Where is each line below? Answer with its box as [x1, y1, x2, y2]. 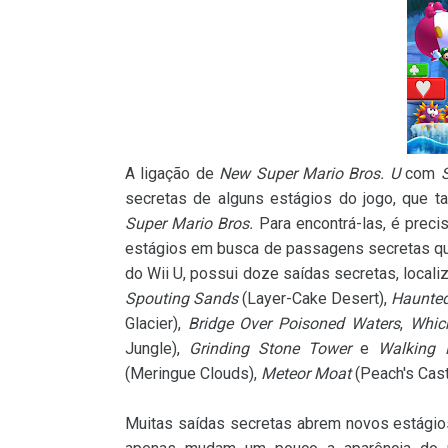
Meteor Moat [261, 364, 351, 383]
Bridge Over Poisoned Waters [187, 314, 400, 333]
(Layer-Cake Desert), [238, 289, 392, 308]
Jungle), [125, 339, 190, 358]
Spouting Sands [125, 289, 239, 308]
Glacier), [125, 314, 188, 333]
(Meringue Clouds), [125, 364, 261, 383]
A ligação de [125, 164, 220, 183]
